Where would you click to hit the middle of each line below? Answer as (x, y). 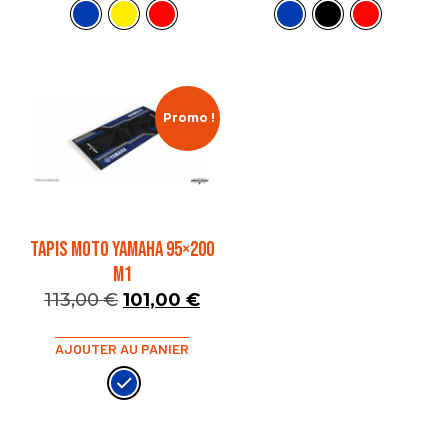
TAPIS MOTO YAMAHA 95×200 (122, 250)
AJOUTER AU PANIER (122, 349)
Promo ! (189, 118)
